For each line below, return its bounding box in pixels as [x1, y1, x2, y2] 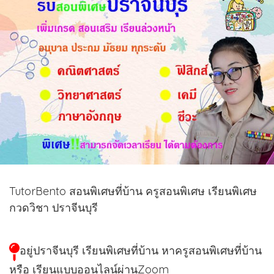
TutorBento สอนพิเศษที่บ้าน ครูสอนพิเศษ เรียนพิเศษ [9, 184, 257, 199]
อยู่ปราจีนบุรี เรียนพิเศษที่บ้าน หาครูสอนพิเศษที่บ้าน [19, 243, 262, 258]
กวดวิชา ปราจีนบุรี [9, 201, 101, 215]
